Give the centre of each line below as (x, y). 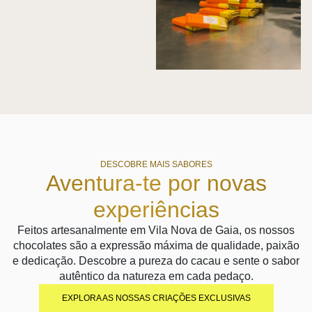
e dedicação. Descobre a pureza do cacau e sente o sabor (156, 260)
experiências (156, 209)
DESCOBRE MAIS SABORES (156, 164)
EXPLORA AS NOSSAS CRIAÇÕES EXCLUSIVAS (156, 298)
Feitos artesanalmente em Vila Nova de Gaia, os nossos (156, 230)
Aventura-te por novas (156, 183)
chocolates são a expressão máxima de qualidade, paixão (156, 245)
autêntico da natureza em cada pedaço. (156, 276)
